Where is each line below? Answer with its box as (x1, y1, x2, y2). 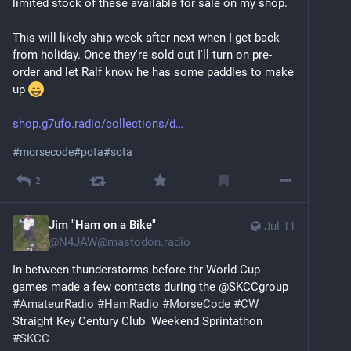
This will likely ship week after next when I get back (13, 31, 280, 45)
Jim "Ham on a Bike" (49, 218, 156, 233)
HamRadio (104, 297, 159, 312)
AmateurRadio (20, 297, 94, 312)
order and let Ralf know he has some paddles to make (13, 65, 294, 80)
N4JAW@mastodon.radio (59, 235, 190, 250)
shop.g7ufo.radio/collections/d (13, 117, 175, 132)
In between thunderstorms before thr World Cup (13, 262, 260, 277)
